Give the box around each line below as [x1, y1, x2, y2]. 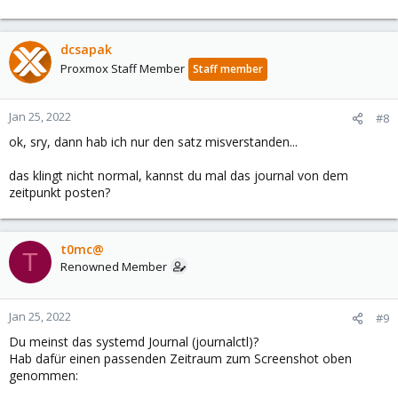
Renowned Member [60, 259, 167, 275]
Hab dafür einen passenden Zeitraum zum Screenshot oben [9, 350, 352, 367]
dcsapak [60, 41, 112, 58]
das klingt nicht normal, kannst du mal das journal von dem [9, 167, 348, 184]
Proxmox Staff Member [60, 60, 185, 76]
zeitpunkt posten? [9, 184, 110, 201]
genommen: [9, 367, 78, 384]
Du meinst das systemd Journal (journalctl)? [9, 333, 259, 350]
